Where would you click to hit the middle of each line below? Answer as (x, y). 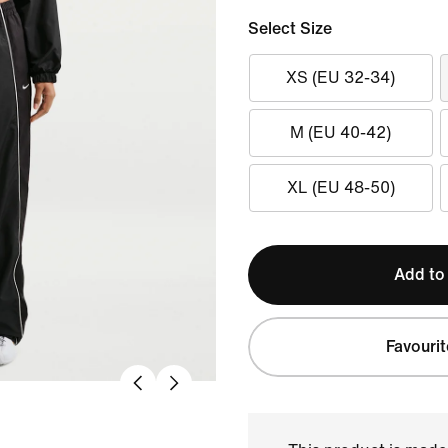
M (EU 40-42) (341, 132)
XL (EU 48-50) (340, 187)
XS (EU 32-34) (341, 77)
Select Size (290, 28)
